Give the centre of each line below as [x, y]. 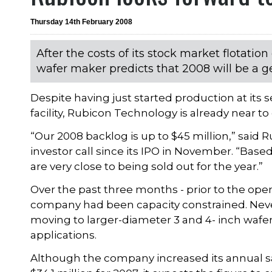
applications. [64, 235]
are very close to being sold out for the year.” [147, 167]
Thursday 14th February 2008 [82, 22]
